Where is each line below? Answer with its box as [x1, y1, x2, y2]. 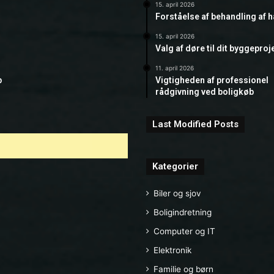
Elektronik [154, 245, 191, 256]
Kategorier [152, 161, 198, 172]
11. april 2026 [155, 64, 194, 72]
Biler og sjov [154, 188, 201, 199]
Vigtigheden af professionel [155, 75, 268, 86]
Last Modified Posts [152, 119, 239, 130]
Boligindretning [154, 207, 212, 218]
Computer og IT [154, 226, 215, 237]
